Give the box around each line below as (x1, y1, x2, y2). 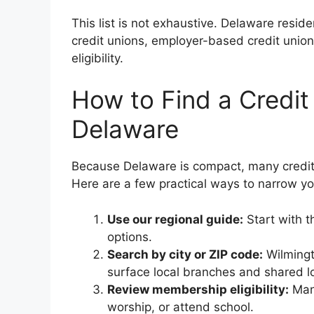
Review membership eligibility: (107, 282, 289, 296)
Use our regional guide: (107, 212, 243, 226)
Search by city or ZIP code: (107, 247, 263, 261)
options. (107, 229, 152, 244)
